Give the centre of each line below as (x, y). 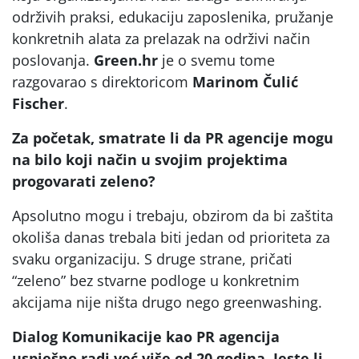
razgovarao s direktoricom (102, 82)
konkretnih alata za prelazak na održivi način (161, 38)
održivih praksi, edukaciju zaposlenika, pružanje (173, 17)
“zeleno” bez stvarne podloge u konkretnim (156, 280)
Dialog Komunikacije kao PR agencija (146, 337)
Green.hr (126, 60)
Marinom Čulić (245, 82)
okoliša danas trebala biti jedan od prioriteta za (171, 237)
